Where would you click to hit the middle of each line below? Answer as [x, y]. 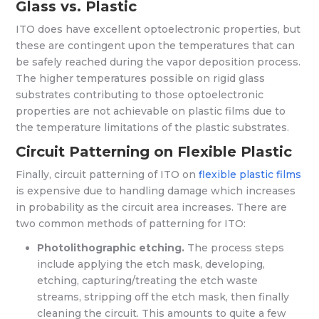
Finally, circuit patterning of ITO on [108, 174]
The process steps [235, 247]
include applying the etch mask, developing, [151, 264]
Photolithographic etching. [111, 247]
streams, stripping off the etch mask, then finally [163, 297]
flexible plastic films [250, 174]
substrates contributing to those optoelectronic [140, 95]
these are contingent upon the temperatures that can [156, 46]
